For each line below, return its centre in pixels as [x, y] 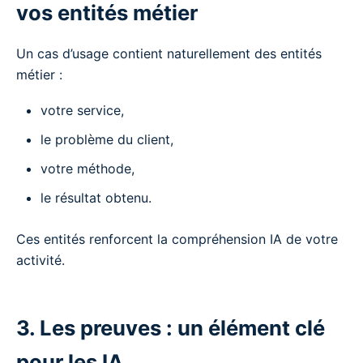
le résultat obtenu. [96, 197]
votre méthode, [88, 168]
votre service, [82, 110]
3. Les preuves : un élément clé [171, 327]
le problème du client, [107, 139]
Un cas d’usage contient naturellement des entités [169, 53]
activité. [41, 260]
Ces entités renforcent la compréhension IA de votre [177, 239]
